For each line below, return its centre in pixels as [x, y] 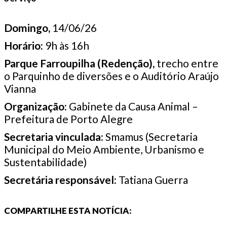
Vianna [20, 88]
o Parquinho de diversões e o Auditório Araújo [111, 75]
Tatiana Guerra [152, 179]
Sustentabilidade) [45, 162]
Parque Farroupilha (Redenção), [79, 63]
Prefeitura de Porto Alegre [68, 119]
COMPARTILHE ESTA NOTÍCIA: [68, 210]
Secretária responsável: [60, 179]
